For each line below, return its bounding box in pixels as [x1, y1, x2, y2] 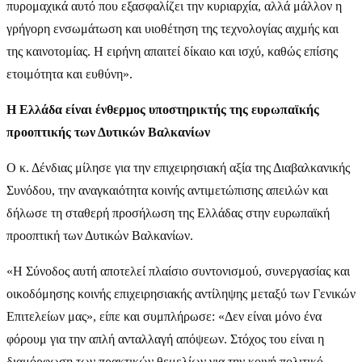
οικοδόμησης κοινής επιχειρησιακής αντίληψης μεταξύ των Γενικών [6, 286, 356, 301]
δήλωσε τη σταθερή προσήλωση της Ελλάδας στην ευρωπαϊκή [6, 205, 330, 220]
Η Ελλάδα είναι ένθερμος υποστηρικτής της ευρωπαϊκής [6, 102, 319, 116]
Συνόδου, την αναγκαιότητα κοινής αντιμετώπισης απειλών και [6, 183, 328, 197]
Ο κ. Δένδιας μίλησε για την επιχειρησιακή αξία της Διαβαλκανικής [6, 160, 350, 175]
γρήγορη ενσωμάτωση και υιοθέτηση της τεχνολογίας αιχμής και [6, 21, 339, 36]
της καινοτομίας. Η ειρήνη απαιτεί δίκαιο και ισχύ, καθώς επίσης [6, 44, 338, 58]
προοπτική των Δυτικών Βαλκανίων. [6, 228, 193, 242]
